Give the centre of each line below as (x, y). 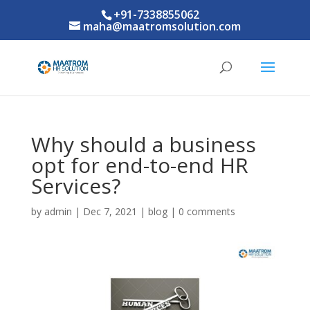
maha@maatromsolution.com (162, 26)
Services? (75, 186)
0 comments (207, 211)
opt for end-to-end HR (139, 165)
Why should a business (143, 144)
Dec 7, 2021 (110, 211)
